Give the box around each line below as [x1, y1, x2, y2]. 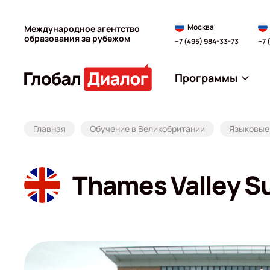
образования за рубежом [24, 32, 130, 44]
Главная [33, 123, 66, 134]
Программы [175, 70, 237, 85]
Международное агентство [24, 22, 140, 34]
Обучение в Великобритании [90, 123, 205, 134]
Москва [187, 21, 214, 32]
